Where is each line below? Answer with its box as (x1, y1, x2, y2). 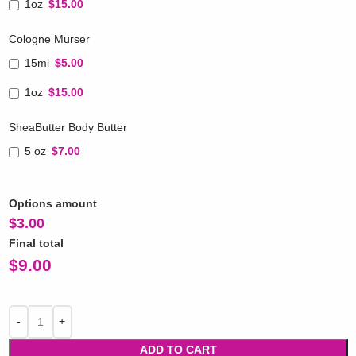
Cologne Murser (8, 33, 90, 46)
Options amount (8, 196, 97, 210)
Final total (8, 236, 64, 250)
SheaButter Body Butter (8, 121, 127, 134)
